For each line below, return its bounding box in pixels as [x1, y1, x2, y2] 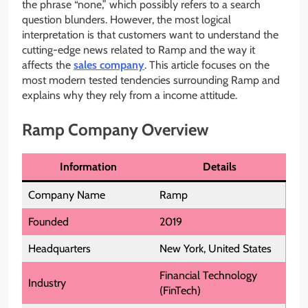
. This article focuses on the [144, 58, 269, 72]
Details [203, 160, 236, 174]
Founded [28, 215, 69, 229]
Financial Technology [159, 269, 257, 283]
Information [59, 160, 117, 174]
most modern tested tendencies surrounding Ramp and [22, 74, 280, 87]
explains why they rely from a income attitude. [22, 89, 237, 102]
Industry [28, 276, 66, 290]
